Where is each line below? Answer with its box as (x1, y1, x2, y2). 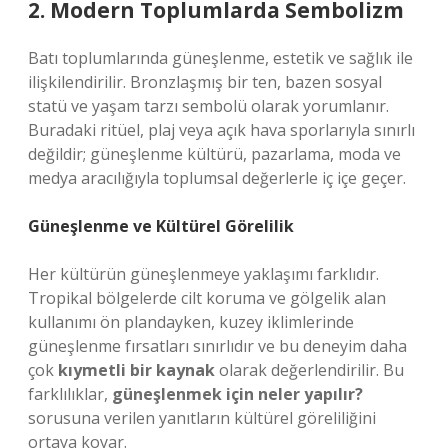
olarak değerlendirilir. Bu (215, 359, 404, 381)
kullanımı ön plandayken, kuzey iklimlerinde (28, 311, 354, 333)
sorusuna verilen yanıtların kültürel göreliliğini (28, 407, 376, 429)
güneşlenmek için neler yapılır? (112, 383, 363, 405)
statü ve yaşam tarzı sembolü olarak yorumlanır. (28, 95, 389, 117)
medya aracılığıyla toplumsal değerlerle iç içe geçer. (28, 167, 406, 189)
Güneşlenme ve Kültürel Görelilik (28, 215, 294, 237)
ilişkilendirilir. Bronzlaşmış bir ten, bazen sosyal (28, 71, 382, 93)
